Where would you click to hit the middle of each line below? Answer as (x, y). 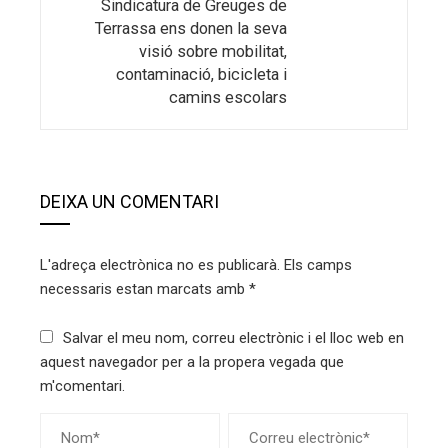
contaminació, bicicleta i (201, 75)
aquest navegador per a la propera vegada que (192, 362)
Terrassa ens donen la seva (191, 29)
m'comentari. (82, 386)
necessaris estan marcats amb (144, 289)
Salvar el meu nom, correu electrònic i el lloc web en (233, 338)
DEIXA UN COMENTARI (129, 202)
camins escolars (228, 98)
